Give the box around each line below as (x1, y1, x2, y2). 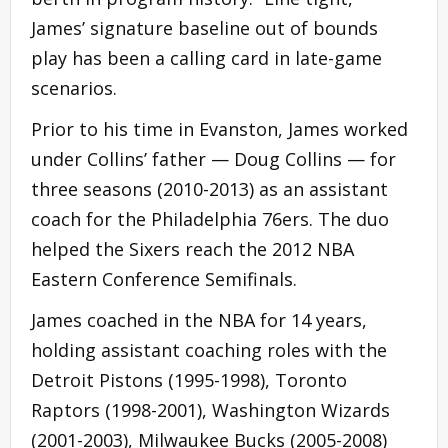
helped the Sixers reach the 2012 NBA (31, 236, 354, 261)
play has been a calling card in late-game (31, 45, 382, 70)
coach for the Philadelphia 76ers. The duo (31, 206, 389, 231)
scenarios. (31, 75, 117, 100)
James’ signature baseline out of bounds (31, 15, 378, 40)
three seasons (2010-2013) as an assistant (31, 176, 388, 201)
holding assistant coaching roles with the (31, 337, 387, 362)
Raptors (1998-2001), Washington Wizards (31, 397, 390, 422)
